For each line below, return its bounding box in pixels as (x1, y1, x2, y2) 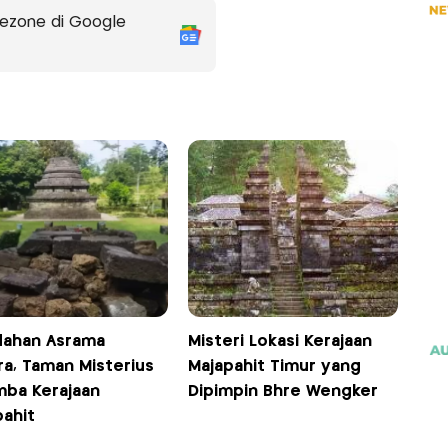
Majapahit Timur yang (188, 358, 362, 374)
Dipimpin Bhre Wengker (188, 383, 379, 399)
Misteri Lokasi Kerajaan (188, 333, 373, 349)
